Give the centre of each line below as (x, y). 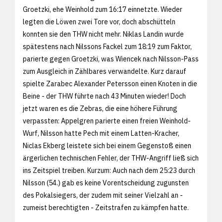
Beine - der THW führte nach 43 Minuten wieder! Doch (104, 96)
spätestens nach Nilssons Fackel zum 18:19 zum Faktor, (107, 46)
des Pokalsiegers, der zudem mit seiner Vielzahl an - (103, 195)
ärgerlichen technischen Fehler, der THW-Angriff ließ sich (111, 158)
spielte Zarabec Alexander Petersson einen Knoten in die (110, 83)
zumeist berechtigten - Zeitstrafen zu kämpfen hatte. (107, 207)
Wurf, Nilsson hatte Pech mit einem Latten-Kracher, (101, 133)
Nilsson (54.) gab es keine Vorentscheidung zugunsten (106, 183)
